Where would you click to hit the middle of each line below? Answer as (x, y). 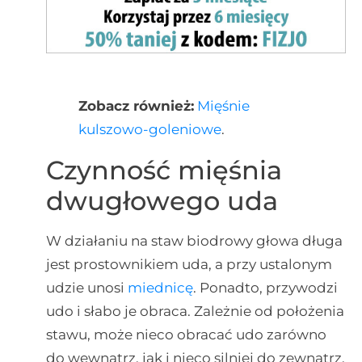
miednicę (160, 287)
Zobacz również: (136, 105)
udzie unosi (86, 287)
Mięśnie (223, 105)
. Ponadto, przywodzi (265, 287)
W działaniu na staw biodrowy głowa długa (194, 240)
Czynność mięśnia (164, 170)
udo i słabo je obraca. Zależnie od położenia (195, 311)
